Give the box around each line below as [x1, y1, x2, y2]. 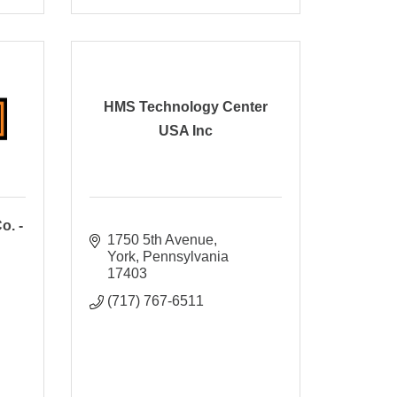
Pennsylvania [142, 248, 229, 264]
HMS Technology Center [103, 99, 268, 115]
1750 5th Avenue [106, 231, 214, 247]
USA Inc [158, 123, 213, 139]
